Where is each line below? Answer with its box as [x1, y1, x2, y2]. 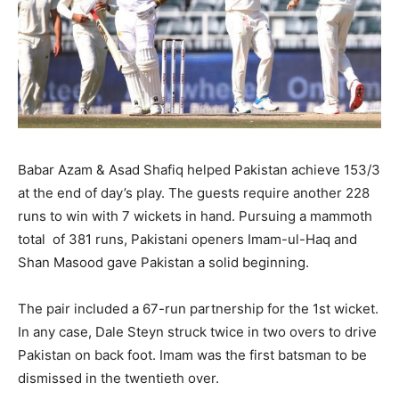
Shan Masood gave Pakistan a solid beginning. [18, 253, 309, 271]
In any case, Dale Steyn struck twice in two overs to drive [18, 322, 377, 340]
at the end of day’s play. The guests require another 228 [18, 183, 370, 201]
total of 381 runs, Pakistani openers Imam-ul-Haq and [18, 230, 357, 248]
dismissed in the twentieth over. [18, 369, 219, 387]
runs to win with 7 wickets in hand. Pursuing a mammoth [18, 207, 372, 224]
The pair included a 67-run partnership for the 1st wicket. [18, 299, 379, 317]
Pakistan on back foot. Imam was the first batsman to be [18, 346, 367, 363]
